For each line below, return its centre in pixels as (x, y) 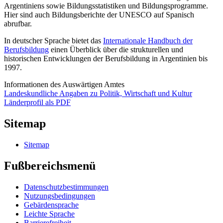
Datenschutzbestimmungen (66, 187)
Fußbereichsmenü (50, 166)
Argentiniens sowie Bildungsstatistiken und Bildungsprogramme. (106, 6)
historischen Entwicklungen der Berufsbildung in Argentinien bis (106, 59)
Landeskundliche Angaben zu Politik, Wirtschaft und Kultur (98, 94)
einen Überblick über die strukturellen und (116, 50)
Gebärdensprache (51, 205)
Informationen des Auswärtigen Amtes (64, 85)
